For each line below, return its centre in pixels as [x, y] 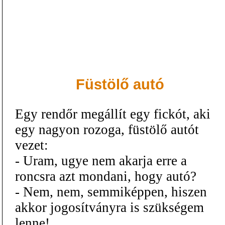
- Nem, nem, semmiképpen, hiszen [111, 192]
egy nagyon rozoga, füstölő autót [107, 129]
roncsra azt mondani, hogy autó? [106, 176]
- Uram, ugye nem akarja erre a [101, 160]
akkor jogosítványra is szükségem [109, 207]
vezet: [32, 145]
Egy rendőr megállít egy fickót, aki [113, 114]
